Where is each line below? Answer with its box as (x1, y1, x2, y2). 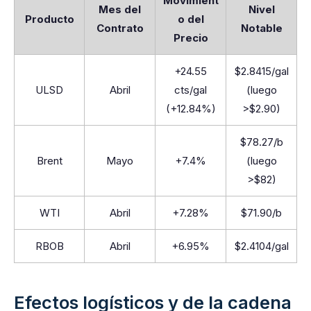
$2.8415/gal (234, 65, 289, 78)
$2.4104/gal (234, 239, 289, 253)
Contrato (96, 22, 144, 35)
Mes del (99, 3, 141, 16)
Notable (240, 22, 283, 35)
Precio (173, 31, 208, 44)
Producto (24, 12, 74, 26)
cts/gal (174, 83, 207, 96)
